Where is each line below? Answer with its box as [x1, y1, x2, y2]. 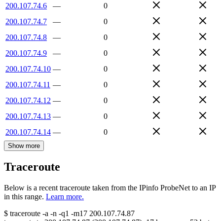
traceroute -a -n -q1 [10, 209, 69, 218]
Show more [8, 142, 40, 149]
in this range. [4, 192, 44, 201]
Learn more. [46, 192, 84, 201]
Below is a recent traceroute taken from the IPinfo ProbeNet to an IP [4, 184, 216, 192]
